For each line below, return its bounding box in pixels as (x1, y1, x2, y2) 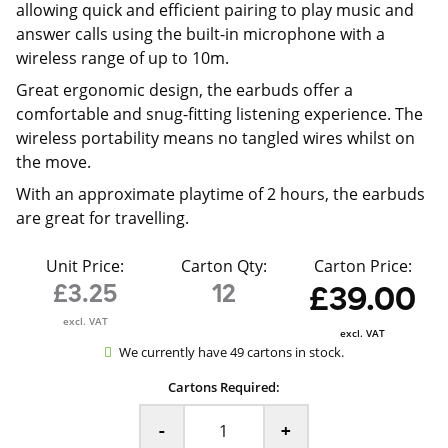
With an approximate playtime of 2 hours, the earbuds (16, 183, 425, 205)
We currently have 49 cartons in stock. (118, 343, 344, 361)
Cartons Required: (167, 378, 280, 396)
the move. (16, 151, 91, 173)
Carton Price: (313, 255, 412, 277)
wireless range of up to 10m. (16, 47, 233, 69)
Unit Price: (46, 255, 125, 277)
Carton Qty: (180, 255, 267, 277)
